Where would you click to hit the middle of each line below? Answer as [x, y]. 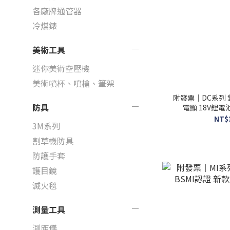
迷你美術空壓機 [61, 68]
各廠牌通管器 [57, 11]
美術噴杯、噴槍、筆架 [73, 83]
